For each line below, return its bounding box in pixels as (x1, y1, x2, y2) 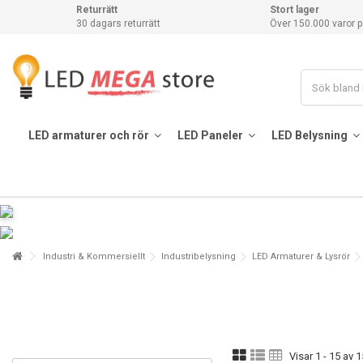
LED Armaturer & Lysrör (252, 251, 350, 262)
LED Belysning (271, 128, 350, 142)
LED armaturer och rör (28, 128, 152, 142)
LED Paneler (177, 128, 246, 142)
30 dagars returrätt (76, 18, 161, 29)
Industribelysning (161, 251, 236, 262)
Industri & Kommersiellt (43, 251, 145, 262)
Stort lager (270, 4, 320, 15)
